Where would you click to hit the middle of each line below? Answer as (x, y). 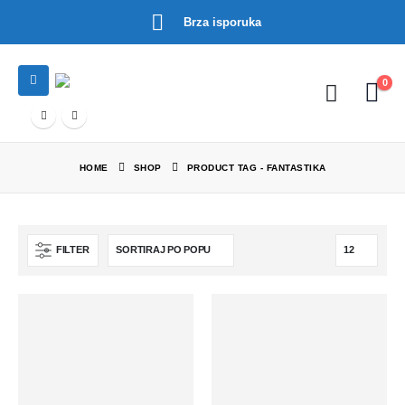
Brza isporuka (222, 22)
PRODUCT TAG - (226, 167)
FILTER (73, 250)
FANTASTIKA (296, 167)
